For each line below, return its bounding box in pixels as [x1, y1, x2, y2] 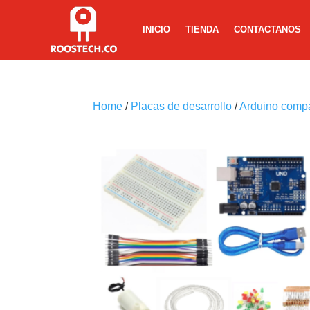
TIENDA [185, 24, 219, 35]
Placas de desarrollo [131, 100, 232, 112]
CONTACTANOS [234, 24, 302, 35]
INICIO [143, 24, 171, 35]
